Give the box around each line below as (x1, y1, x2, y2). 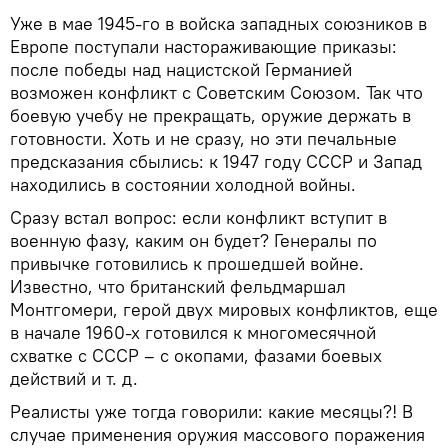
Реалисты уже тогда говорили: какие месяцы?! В (10, 399, 413, 423)
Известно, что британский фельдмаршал (10, 274, 346, 298)
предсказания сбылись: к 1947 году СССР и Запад (10, 149, 422, 173)
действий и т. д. (10, 366, 138, 390)
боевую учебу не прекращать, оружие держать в (10, 103, 411, 127)
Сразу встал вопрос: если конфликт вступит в (10, 205, 387, 229)
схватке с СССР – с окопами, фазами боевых (10, 343, 382, 367)
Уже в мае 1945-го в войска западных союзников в (10, 11, 427, 35)
